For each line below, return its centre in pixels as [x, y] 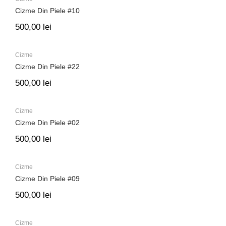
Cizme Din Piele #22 [47, 67]
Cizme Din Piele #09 [47, 179]
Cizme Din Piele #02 [47, 123]
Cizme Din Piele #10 [47, 11]
